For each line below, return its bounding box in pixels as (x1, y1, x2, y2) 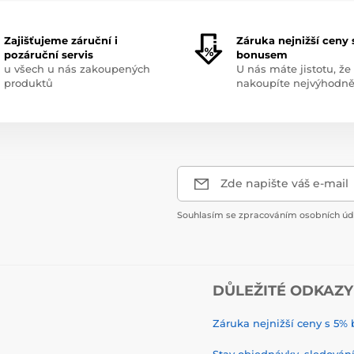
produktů (3, 77, 53, 90)
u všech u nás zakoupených (3, 62, 150, 76)
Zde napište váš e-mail (220, 176, 348, 191)
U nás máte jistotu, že (236, 62, 351, 76)
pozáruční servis (3, 48, 93, 62)
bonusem (236, 48, 288, 62)
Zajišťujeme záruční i (3, 34, 118, 47)
